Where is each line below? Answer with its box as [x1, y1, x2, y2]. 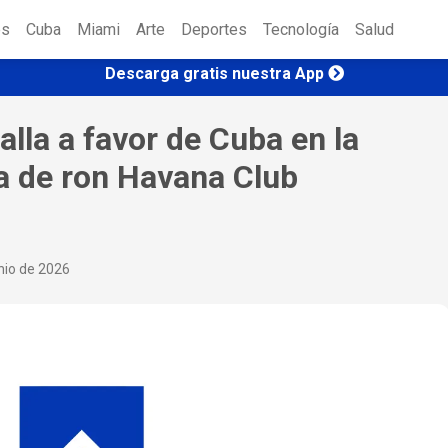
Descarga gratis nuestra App [104, 63, 324, 83]
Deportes [181, 20, 247, 40]
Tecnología [263, 20, 339, 40]
